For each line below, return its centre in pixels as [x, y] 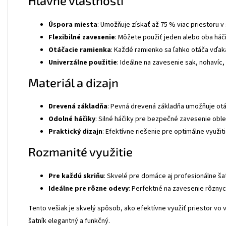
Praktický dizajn [75, 132]
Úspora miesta [73, 24]
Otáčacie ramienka [80, 50]
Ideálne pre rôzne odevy [89, 189]
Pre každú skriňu [76, 176]
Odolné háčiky [72, 119]
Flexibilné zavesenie [82, 37]
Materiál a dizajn [73, 82]
